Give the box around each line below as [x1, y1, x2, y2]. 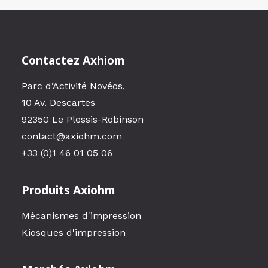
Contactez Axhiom [22, 52, 124, 68]
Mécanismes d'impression [22, 210, 141, 221]
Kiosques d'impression [22, 227, 126, 238]
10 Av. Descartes [22, 97, 95, 108]
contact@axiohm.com [22, 130, 122, 142]
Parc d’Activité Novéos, [22, 80, 125, 92]
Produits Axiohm [22, 182, 115, 198]
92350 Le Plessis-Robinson [22, 114, 144, 125]
